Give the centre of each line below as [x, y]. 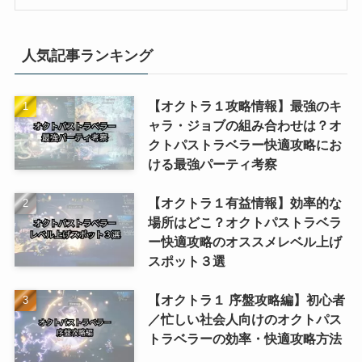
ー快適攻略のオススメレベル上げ [244, 241]
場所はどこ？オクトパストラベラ [244, 222]
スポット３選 [186, 261]
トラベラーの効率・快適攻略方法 [244, 338]
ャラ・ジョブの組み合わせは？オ [244, 125]
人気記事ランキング [87, 55]
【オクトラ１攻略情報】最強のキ [244, 105]
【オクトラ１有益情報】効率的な [244, 202]
